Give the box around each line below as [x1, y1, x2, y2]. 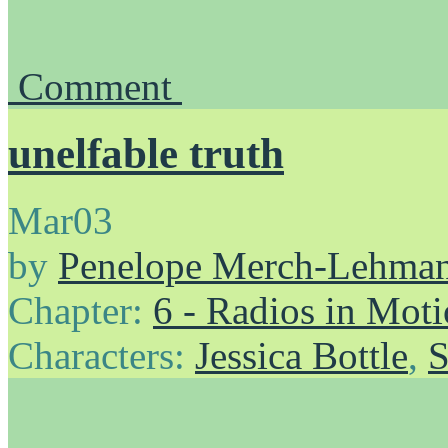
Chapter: [8, 289, 153, 333]
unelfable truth [8, 130, 284, 178]
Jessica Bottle [195, 334, 408, 378]
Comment [18, 65, 182, 109]
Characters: [8, 334, 195, 378]
